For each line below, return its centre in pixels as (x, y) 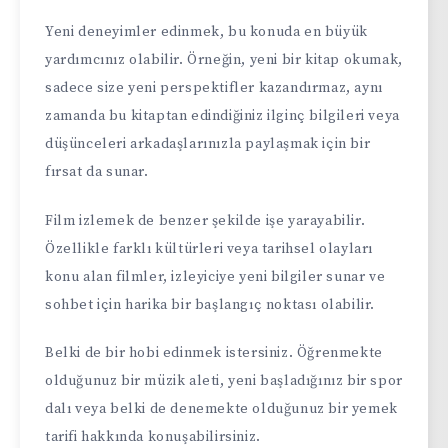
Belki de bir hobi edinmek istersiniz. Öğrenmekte (214, 353)
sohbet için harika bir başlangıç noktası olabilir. (210, 304)
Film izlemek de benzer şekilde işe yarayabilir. (205, 220)
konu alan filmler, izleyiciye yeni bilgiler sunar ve (215, 276)
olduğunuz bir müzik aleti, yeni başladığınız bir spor (224, 381)
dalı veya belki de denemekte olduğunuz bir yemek (221, 409)
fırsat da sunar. (97, 171)
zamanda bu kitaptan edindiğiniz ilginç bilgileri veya (222, 115)
